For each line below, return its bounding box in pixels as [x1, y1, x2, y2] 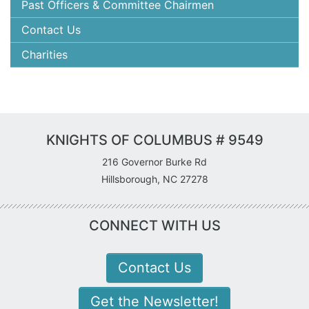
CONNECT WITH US [88, 217, 221, 234]
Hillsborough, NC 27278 [101, 172, 208, 185]
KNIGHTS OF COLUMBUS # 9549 [46, 131, 263, 148]
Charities [21, 47, 68, 61]
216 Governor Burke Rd [102, 155, 207, 168]
